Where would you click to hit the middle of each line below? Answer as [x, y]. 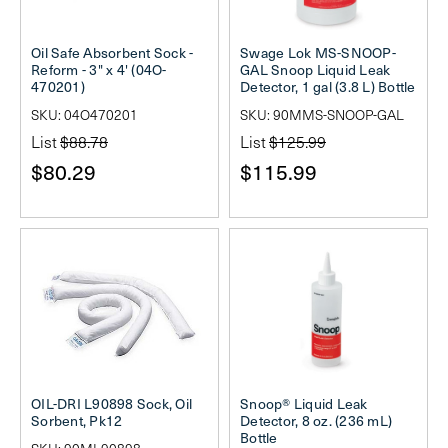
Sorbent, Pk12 [77, 420]
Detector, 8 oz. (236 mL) [316, 420]
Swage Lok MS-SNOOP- [318, 52]
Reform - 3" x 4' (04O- [99, 69]
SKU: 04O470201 [84, 114]
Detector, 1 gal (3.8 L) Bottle [328, 86]
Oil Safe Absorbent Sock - [112, 52]
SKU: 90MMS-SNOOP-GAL [322, 114]
